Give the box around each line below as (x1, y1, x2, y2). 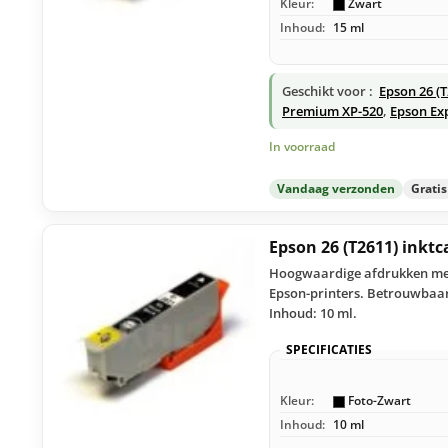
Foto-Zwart (345, 392, 411, 410)
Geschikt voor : (282, 81, 373, 100)
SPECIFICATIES (286, 341, 372, 359)
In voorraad (269, 137, 335, 155)
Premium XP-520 (282, 101, 383, 120)
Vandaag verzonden (277, 180, 395, 198)
